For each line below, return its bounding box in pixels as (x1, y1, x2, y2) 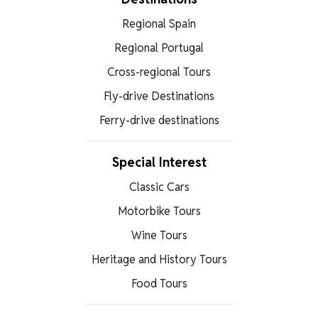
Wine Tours (131, 228, 187, 243)
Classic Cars (128, 180, 190, 195)
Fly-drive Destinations (104, 89, 214, 104)
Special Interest (111, 154, 207, 171)
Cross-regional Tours (107, 65, 211, 80)
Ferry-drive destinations (99, 113, 219, 128)
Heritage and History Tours (91, 252, 227, 268)
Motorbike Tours (117, 204, 201, 219)
